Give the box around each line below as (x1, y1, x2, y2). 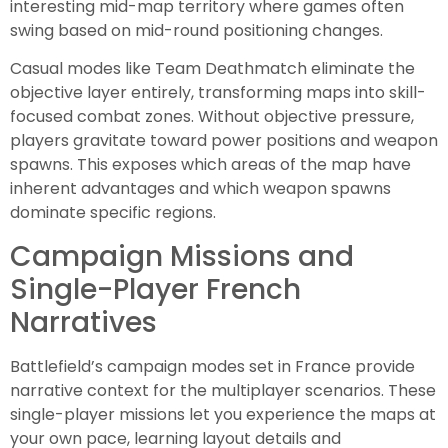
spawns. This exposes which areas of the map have (10, 153, 411, 177)
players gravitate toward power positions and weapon (10, 129, 438, 153)
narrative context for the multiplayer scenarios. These (10, 378, 436, 402)
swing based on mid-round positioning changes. (10, 18, 383, 42)
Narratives (10, 302, 157, 342)
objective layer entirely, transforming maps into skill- (10, 81, 426, 105)
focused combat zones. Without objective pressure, (10, 105, 414, 129)
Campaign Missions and (10, 236, 354, 276)
